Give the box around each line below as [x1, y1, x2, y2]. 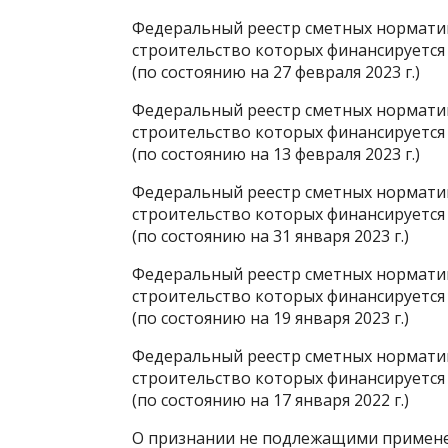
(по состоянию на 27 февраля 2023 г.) [132, 60, 420, 83]
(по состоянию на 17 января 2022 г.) [132, 388, 409, 411]
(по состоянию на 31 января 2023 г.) [132, 224, 409, 247]
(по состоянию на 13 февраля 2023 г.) [132, 142, 420, 165]
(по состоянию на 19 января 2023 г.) [132, 306, 409, 329]
